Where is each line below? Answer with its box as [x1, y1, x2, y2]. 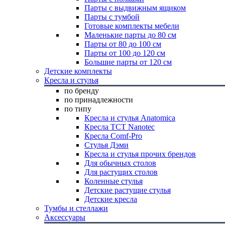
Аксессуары [44, 213, 85, 221]
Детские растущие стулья [84, 186, 171, 194]
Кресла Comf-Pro [84, 132, 142, 140]
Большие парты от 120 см [84, 58, 172, 66]
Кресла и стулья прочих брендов [84, 150, 196, 158]
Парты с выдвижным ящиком [84, 4, 186, 12]
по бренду [64, 86, 99, 95]
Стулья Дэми [84, 141, 129, 149]
